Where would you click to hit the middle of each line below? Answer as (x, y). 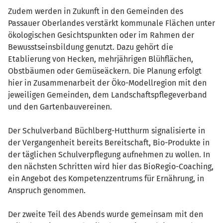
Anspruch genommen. (47, 190)
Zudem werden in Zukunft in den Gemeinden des (96, 11)
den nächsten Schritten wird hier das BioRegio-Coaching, (111, 167)
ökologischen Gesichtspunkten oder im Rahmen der (101, 35)
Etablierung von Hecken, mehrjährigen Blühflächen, (101, 59)
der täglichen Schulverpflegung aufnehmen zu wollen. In (109, 155)
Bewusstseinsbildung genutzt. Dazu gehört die (91, 47)
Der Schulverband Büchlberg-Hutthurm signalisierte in (107, 131)
